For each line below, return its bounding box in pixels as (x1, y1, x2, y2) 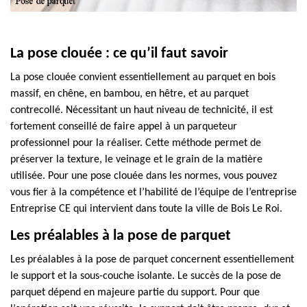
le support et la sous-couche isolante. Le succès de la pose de (10, 271, 281, 282)
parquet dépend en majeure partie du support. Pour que (10, 287, 260, 298)
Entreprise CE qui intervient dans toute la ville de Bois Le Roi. (10, 204, 282, 214)
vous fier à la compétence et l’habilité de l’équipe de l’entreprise (10, 187, 297, 198)
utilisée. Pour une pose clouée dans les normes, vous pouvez (10, 171, 277, 182)
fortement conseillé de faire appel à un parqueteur (10, 121, 237, 132)
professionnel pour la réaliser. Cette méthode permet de (10, 138, 261, 149)
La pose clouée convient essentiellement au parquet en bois (10, 72, 275, 83)
